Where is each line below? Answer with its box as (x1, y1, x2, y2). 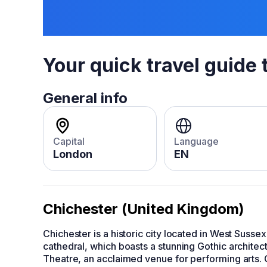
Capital (53, 135, 85, 147)
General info (43, 89, 128, 107)
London (53, 148, 92, 160)
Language (174, 135, 219, 147)
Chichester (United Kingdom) (43, 200, 244, 218)
